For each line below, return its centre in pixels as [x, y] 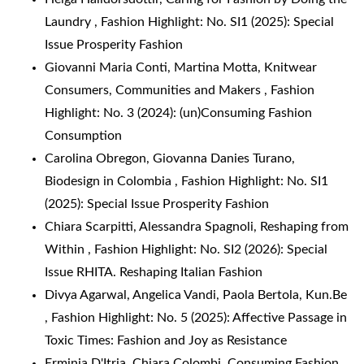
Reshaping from [304, 227]
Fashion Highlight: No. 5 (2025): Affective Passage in [199, 318]
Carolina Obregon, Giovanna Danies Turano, [170, 159]
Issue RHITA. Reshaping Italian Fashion [154, 273]
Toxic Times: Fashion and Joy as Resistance [166, 341]
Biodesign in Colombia [110, 182]
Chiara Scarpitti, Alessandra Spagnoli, [152, 227]
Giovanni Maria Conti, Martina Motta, [154, 68]
